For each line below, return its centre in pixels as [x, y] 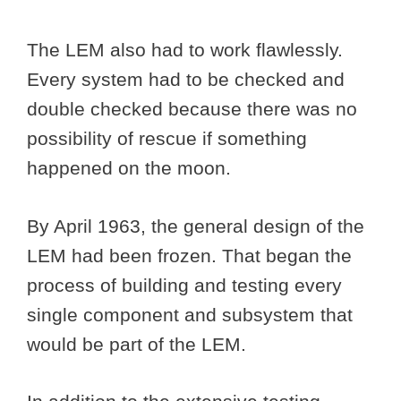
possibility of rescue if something [167, 139]
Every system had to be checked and [186, 80]
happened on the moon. [132, 168]
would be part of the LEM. [139, 344]
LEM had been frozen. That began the [189, 255]
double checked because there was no [192, 109]
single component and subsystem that [190, 314]
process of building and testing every [184, 285]
